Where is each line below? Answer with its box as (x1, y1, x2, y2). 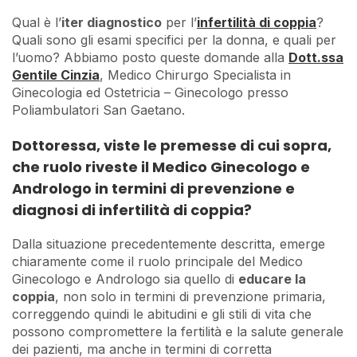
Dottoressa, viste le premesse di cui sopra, (12, 135, 331, 155)
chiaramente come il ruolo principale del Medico (12, 253, 303, 269)
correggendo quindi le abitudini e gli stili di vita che (12, 305, 312, 322)
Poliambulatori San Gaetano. (12, 101, 185, 118)
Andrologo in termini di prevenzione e (12, 178, 295, 198)
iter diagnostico (61, 14, 162, 30)
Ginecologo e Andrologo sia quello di (12, 270, 238, 287)
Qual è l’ (12, 14, 61, 30)
